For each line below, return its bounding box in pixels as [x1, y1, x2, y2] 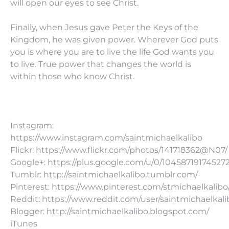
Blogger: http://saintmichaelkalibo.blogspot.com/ [10, 206, 209, 216]
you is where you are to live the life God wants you [10, 47, 214, 57]
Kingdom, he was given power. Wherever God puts [10, 34, 218, 44]
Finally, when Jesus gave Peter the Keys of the [10, 22, 198, 32]
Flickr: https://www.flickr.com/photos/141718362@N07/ [10, 145, 227, 155]
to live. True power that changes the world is [10, 59, 191, 69]
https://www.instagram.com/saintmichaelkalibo [10, 132, 202, 143]
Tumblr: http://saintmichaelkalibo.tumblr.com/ [10, 169, 198, 179]
